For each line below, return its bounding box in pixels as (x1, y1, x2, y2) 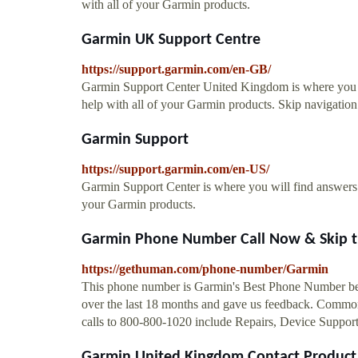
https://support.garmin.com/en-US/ (82, 161, 269, 176)
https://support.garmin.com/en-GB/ (82, 62, 271, 76)
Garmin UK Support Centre (82, 31, 261, 48)
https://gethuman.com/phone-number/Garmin (82, 261, 328, 276)
